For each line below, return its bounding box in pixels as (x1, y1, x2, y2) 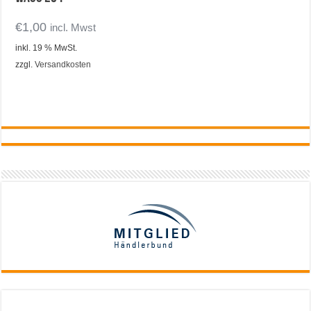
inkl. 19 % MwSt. (15, 42, 78, 52)
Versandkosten (35, 59, 92, 69)
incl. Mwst (50, 22, 96, 34)
